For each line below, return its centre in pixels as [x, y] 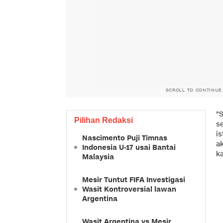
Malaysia [98, 157]
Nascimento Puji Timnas [125, 138]
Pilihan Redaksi [104, 120]
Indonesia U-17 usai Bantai [129, 147]
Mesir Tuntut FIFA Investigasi [134, 180]
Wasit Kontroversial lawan [129, 189]
